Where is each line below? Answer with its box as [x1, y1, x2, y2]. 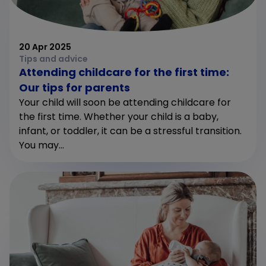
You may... [19, 138, 64, 152]
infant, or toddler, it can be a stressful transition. [19, 124, 242, 138]
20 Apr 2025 [19, 41, 71, 53]
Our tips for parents [19, 80, 130, 95]
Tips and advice [19, 53, 88, 65]
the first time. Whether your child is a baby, [19, 110, 218, 123]
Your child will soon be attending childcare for [19, 96, 231, 109]
